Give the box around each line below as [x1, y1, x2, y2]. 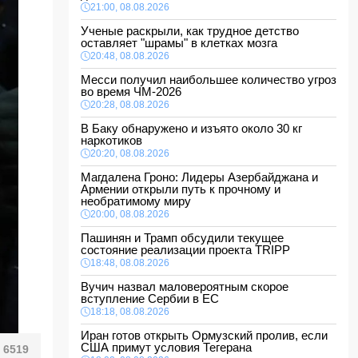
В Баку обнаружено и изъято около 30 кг [81, 121, 302, 135]
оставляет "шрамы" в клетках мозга [81, 36, 284, 50]
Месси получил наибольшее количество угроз [81, 73, 336, 86]
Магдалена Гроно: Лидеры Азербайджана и [81, 170, 318, 184]
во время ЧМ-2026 [81, 85, 188, 98]
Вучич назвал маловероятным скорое [81, 280, 288, 293]
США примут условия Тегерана [81, 340, 258, 354]
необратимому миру [81, 194, 191, 208]
